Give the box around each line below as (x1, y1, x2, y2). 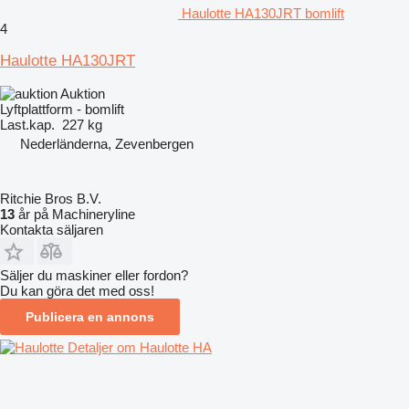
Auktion (60, 85, 105, 101)
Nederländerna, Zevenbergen (20, 135, 194, 152)
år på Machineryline (15, 205, 135, 222)
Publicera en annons (26, 309, 154, 324)
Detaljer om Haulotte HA (68, 339, 212, 355)
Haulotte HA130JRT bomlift (182, 5, 344, 21)
